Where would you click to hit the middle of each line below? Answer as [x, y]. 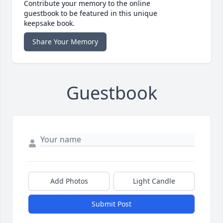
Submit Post [111, 204]
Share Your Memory [65, 42]
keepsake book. [49, 23]
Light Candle [154, 181]
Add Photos [69, 181]
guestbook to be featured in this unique [91, 13]
